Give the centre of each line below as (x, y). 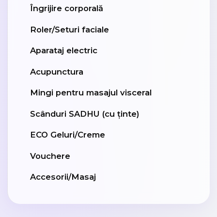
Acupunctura (57, 71)
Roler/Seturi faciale (70, 29)
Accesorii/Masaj (63, 177)
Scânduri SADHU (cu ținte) (85, 114)
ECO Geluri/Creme (68, 135)
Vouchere (50, 156)
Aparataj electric (64, 51)
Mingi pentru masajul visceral (91, 93)
